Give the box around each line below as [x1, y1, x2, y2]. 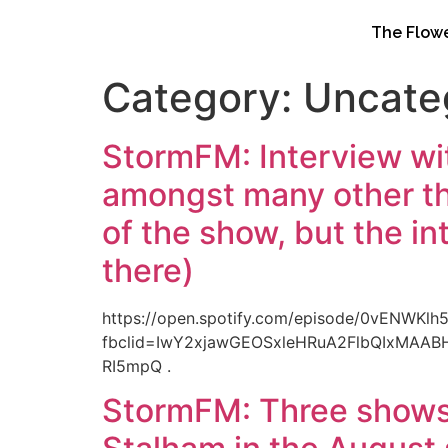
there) [102, 251, 194, 290]
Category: [102, 73, 303, 122]
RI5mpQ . [102, 356, 171, 376]
